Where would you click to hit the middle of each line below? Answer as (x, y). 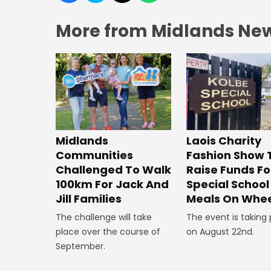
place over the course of (108, 232)
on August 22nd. (220, 232)
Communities (94, 155)
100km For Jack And (112, 184)
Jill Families (89, 199)
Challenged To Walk (113, 170)
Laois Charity (224, 141)
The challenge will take (104, 217)
